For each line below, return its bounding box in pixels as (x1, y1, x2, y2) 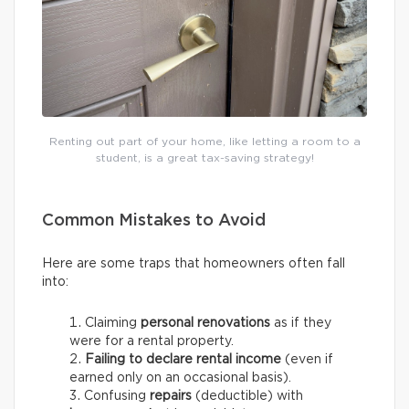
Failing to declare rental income (85, 353, 281, 367)
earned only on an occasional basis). (69, 372, 291, 385)
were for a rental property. (69, 335, 234, 349)
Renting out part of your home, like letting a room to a (48, 136, 361, 148)
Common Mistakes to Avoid (42, 213, 266, 230)
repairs (150, 390, 192, 404)
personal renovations (141, 317, 270, 330)
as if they (270, 317, 331, 330)
